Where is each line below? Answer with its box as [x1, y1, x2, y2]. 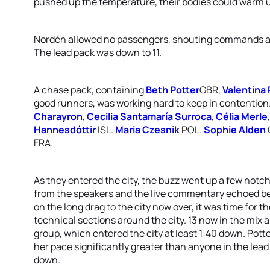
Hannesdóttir [34, 123, 96, 136]
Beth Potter [146, 83, 199, 96]
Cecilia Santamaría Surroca [87, 110, 212, 123]
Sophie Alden [204, 123, 266, 136]
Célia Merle [216, 110, 268, 123]
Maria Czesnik [115, 123, 180, 136]
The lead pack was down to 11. [34, 46, 162, 59]
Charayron [34, 110, 83, 123]
